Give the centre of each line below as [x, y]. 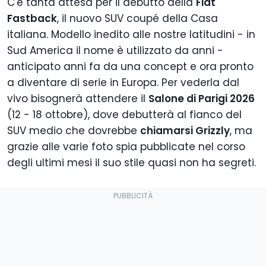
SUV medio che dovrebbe [74, 131]
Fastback [32, 19]
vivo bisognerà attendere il [78, 99]
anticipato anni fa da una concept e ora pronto [130, 67]
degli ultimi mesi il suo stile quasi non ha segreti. [132, 163]
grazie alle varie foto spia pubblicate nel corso [126, 147]
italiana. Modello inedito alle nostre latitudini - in [131, 35]
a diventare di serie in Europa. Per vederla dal [123, 83]
